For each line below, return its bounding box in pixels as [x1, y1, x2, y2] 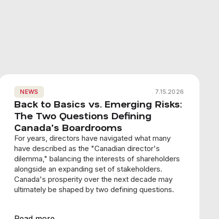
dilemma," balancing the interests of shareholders [14, 154, 180, 164]
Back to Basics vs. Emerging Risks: [14, 97, 182, 110]
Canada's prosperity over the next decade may [14, 175, 173, 184]
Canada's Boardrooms [14, 121, 123, 134]
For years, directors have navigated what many [14, 133, 171, 143]
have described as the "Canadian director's [14, 144, 160, 153]
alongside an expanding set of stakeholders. [14, 164, 163, 174]
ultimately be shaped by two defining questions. [14, 185, 175, 195]
